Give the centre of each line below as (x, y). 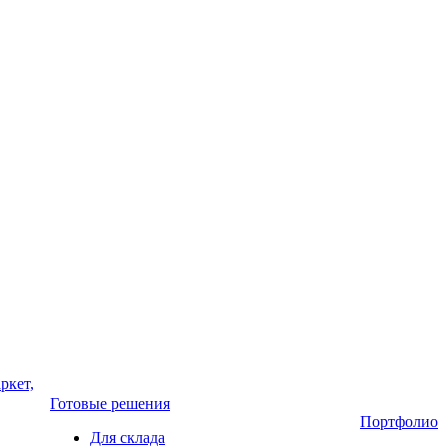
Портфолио (399, 421)
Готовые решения (110, 403)
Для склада (127, 437)
